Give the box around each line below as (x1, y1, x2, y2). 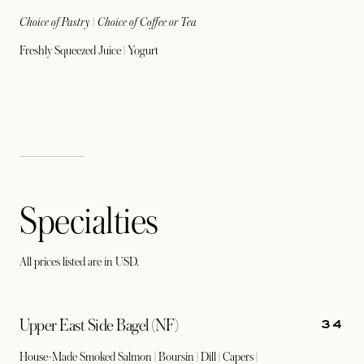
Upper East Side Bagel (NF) (19, 317, 179, 335)
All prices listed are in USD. (19, 255, 139, 268)
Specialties (19, 202, 158, 241)
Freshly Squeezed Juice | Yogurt (19, 44, 161, 57)
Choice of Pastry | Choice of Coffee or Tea (19, 15, 197, 28)
